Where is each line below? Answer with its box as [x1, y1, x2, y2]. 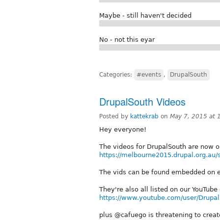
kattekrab [130, 112, 159, 120]
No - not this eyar [99, 35, 155, 43]
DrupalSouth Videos [99, 94, 186, 109]
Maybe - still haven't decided [99, 11, 192, 19]
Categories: [99, 71, 134, 78]
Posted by [99, 112, 130, 120]
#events [137, 71, 161, 78]
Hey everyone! [99, 125, 146, 133]
